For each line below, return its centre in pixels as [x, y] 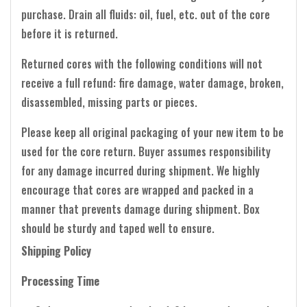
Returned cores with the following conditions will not [142, 63]
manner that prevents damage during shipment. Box [140, 209]
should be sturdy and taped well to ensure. [118, 228]
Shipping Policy [56, 250]
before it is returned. [70, 33]
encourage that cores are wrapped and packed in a [137, 189]
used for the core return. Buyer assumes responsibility [146, 151]
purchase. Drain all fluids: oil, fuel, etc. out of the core [146, 14]
